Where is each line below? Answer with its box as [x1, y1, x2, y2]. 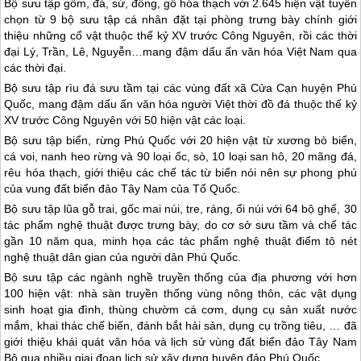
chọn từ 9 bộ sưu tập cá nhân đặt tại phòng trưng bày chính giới [4, 12, 357, 26]
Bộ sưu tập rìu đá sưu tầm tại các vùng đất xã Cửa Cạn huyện [4, 81, 337, 94]
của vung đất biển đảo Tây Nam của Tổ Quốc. [4, 181, 241, 195]
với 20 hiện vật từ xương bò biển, [176, 133, 357, 147]
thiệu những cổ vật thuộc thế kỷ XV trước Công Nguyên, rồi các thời [4, 28, 357, 42]
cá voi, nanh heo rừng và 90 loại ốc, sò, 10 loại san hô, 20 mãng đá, [4, 149, 357, 163]
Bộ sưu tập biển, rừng [4, 133, 124, 147]
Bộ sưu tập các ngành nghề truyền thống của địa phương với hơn [4, 270, 357, 284]
